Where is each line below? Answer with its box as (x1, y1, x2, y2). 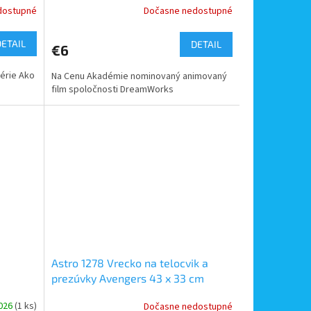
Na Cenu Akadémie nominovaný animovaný (51, 69, 227, 83)
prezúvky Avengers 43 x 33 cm (51, 271, 204, 285)
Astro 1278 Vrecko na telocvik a (51, 256, 208, 270)
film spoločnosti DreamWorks (51, 82, 174, 96)
